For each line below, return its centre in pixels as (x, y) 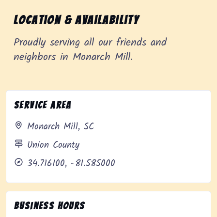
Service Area (43, 105)
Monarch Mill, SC (61, 127)
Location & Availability (77, 20)
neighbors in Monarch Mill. (73, 58)
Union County (53, 146)
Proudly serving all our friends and (90, 43)
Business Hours (50, 206)
